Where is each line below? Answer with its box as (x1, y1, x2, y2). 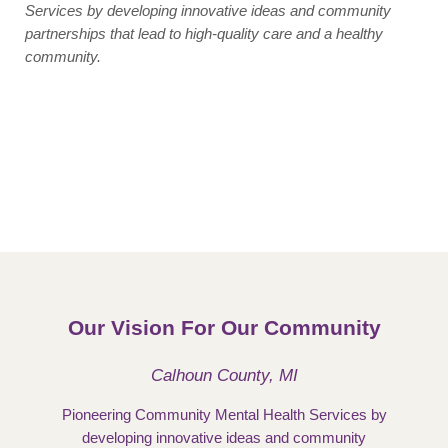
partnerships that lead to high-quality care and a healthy (24, 25, 383, 42)
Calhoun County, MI (150, 365, 298, 384)
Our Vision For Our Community (67, 316, 381, 340)
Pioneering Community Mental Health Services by (61, 406, 387, 423)
